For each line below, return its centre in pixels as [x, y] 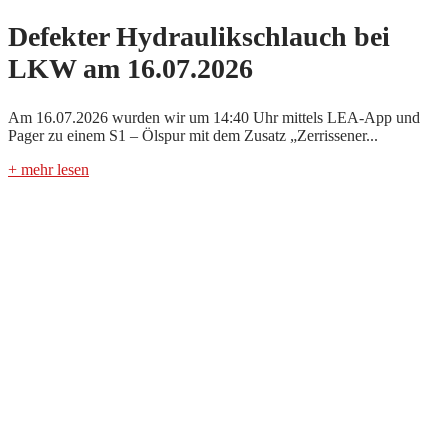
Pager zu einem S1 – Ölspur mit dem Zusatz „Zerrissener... [193, 135]
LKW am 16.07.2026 [130, 69]
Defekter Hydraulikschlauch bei [199, 37]
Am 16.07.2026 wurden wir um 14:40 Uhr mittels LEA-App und [214, 117]
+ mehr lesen [48, 169]
